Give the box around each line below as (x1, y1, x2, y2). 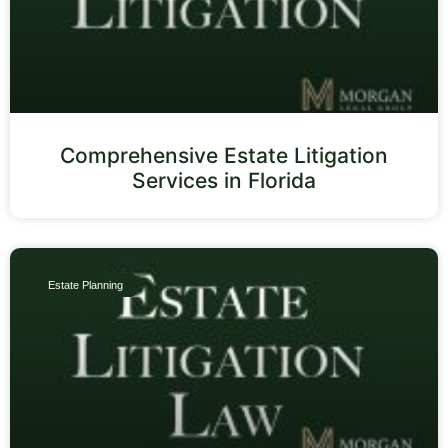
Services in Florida (132, 167, 316, 193)
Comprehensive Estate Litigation (60, 142, 388, 168)
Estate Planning (48, 278, 124, 291)
